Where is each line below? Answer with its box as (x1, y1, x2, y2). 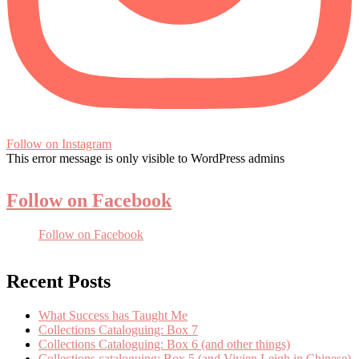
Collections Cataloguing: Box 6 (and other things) (38, 337, 290, 351)
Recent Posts (6, 270, 111, 292)
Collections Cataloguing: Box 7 (38, 322, 198, 337)
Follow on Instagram (6, 136, 111, 151)
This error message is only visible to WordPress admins (6, 151, 284, 165)
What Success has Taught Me (38, 308, 188, 322)
